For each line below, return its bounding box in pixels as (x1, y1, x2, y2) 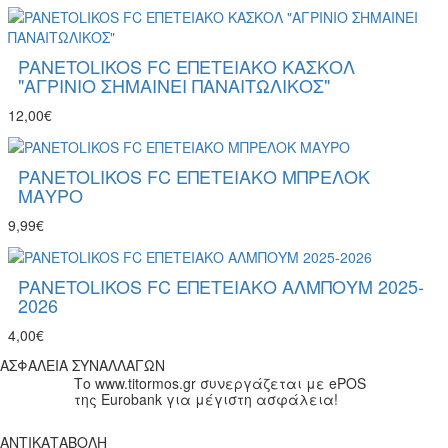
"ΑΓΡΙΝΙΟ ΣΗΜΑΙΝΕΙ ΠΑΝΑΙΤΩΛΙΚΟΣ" (18, 71, 330, 98)
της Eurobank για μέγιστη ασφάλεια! (74, 389, 338, 410)
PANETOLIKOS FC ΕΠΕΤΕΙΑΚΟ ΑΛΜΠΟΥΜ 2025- (18, 273, 424, 300)
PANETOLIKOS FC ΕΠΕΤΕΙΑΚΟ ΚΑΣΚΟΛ (18, 52, 355, 79)
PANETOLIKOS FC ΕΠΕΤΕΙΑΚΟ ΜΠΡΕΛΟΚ (18, 163, 370, 190)
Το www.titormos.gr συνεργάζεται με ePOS (74, 373, 366, 394)
